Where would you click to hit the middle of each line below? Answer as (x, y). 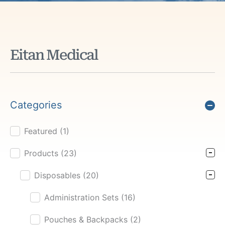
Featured (42, 131)
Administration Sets (83, 197)
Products (42, 153)
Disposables (59, 175)
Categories (36, 105)
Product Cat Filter (42, 132)
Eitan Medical (54, 55)
